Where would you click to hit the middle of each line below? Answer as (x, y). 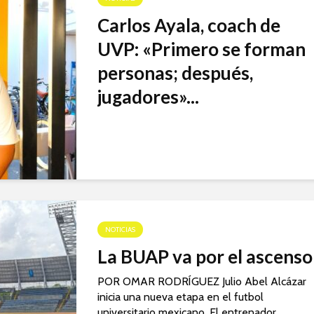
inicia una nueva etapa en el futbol (180, 297)
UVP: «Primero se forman (202, 49)
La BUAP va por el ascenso (205, 257)
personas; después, (175, 73)
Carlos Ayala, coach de (189, 26)
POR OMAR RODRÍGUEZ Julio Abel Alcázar (202, 282)
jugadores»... (148, 97)
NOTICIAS (120, 230)
